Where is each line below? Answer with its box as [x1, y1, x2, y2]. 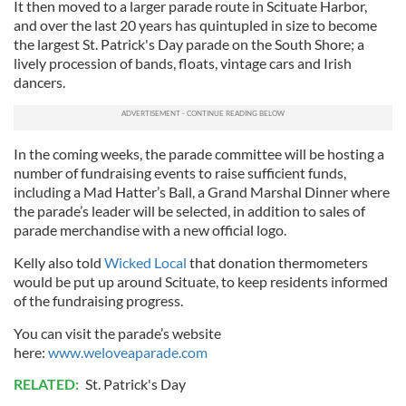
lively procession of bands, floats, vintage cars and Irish [14, 54, 352, 72]
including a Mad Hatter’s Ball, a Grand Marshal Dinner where [14, 183, 390, 200]
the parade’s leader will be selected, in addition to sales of [14, 202, 365, 219]
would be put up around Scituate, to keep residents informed [14, 273, 388, 290]
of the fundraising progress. [14, 292, 183, 309]
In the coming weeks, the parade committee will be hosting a [14, 145, 384, 162]
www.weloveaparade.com [48, 343, 208, 361]
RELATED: [14, 375, 82, 392]
